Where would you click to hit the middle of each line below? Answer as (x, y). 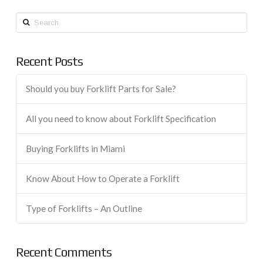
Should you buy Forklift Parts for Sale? (101, 89)
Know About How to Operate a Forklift (102, 178)
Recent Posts (49, 62)
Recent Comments (63, 252)
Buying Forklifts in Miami (75, 149)
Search (28, 18)
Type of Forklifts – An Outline (84, 208)
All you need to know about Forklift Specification (121, 119)
